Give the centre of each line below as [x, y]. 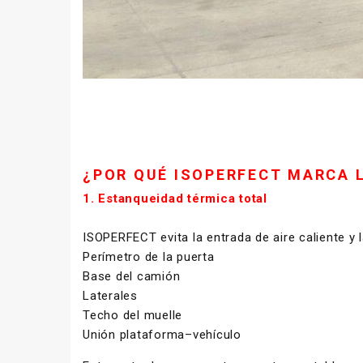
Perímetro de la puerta [149, 256]
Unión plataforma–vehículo [162, 334]
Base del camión [132, 276]
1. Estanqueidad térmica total [175, 198]
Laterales [110, 295]
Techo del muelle [132, 315]
